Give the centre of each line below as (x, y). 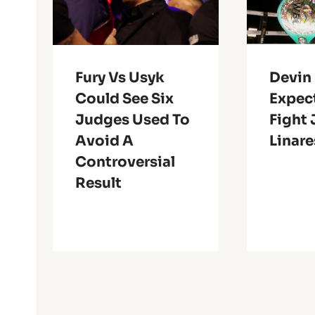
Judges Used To (133, 120)
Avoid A (104, 141)
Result (98, 183)
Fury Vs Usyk (120, 77)
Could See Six (124, 98)
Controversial (125, 162)
